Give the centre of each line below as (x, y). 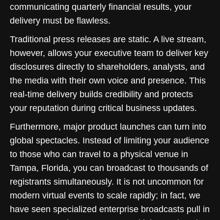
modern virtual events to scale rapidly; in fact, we (105, 195)
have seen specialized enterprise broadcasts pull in (110, 209)
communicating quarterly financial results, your (101, 7)
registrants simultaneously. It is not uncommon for (107, 181)
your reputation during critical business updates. (103, 108)
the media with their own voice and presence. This (108, 80)
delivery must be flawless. (60, 20)
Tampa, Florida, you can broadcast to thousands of (109, 168)
